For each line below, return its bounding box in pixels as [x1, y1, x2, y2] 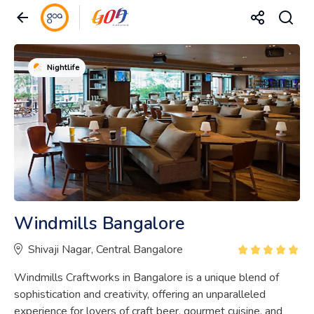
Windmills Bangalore [14, 211, 185, 235]
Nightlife [47, 62, 80, 73]
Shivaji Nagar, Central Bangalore [28, 241, 183, 257]
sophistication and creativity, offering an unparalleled [14, 286, 266, 302]
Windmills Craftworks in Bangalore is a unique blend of [14, 269, 279, 285]
